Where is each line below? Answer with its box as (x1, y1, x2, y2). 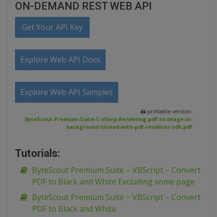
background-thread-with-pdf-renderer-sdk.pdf (66, 124, 192, 131)
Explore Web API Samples (20, 87, 113, 98)
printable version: (146, 108, 192, 115)
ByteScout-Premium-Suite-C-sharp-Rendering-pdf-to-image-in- (25, 116, 192, 123)
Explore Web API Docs (20, 54, 100, 65)
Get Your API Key (22, 22, 83, 33)
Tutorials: (15, 147, 60, 160)
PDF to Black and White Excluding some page (32, 176, 195, 187)
